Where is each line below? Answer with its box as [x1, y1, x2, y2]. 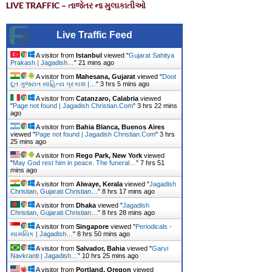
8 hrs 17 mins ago [102, 188, 155, 195]
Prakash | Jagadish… [10, 59, 74, 67]
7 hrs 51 [140, 159, 165, 167]
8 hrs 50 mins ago [77, 230, 130, 238]
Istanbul [76, 52, 102, 59]
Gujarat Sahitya [129, 52, 174, 59]
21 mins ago [78, 59, 114, 67]
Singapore [76, 223, 109, 231]
